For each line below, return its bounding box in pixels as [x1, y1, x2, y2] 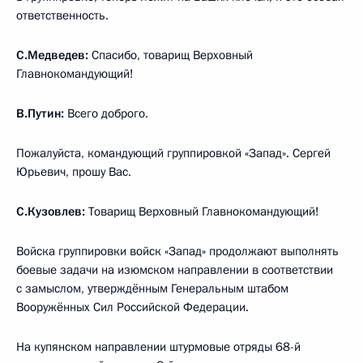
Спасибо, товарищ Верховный [92, 46, 253, 63]
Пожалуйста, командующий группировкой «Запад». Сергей [16, 144, 331, 161]
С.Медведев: [16, 46, 92, 63]
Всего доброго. [67, 105, 148, 122]
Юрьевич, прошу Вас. [16, 163, 131, 180]
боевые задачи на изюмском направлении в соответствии [16, 261, 333, 278]
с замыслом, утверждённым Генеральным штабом [16, 280, 288, 297]
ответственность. [16, 6, 109, 23]
